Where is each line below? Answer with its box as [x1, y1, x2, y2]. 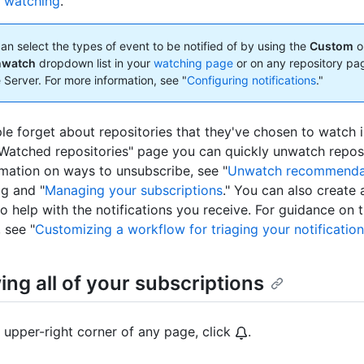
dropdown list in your [36, 56, 154, 71]
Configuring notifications [187, 73, 316, 88]
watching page [154, 56, 233, 71]
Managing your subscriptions [45, 182, 223, 199]
